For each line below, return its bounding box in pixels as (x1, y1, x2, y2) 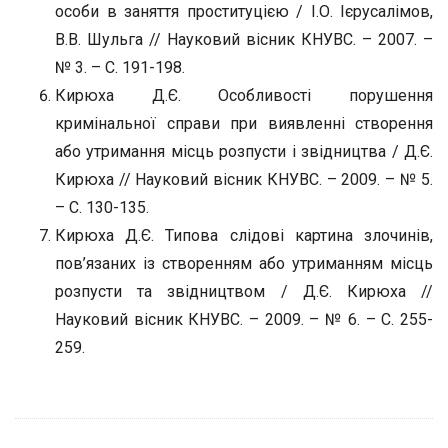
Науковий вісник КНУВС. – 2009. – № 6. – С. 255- (55, 310, 433, 329)
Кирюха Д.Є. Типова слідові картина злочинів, (55, 226, 433, 245)
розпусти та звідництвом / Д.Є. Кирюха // (55, 282, 433, 301)
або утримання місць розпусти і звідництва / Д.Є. (55, 142, 433, 161)
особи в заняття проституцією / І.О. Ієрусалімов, (55, 2, 433, 21)
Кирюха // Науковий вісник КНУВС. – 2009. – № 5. (55, 170, 433, 189)
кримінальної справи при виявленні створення (55, 114, 433, 133)
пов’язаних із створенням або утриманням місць (55, 254, 433, 273)
